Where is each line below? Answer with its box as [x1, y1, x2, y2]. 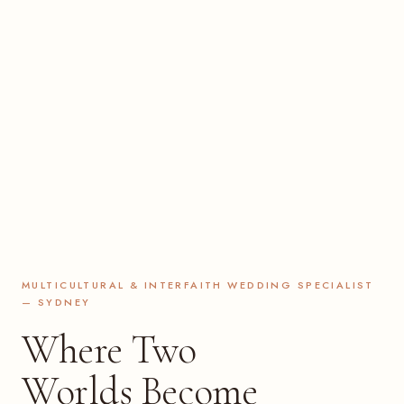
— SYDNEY [22, 295, 91, 310]
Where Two [22, 326, 197, 375]
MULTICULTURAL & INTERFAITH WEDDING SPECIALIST [22, 278, 374, 293]
